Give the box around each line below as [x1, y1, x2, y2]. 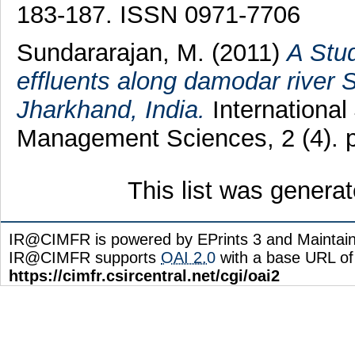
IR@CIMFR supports [9, 249, 161, 267]
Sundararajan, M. [16, 39, 204, 67]
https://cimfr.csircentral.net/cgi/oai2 [9, 267, 280, 285]
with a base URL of [216, 249, 353, 267]
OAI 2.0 [161, 249, 216, 267]
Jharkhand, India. [16, 96, 205, 124]
